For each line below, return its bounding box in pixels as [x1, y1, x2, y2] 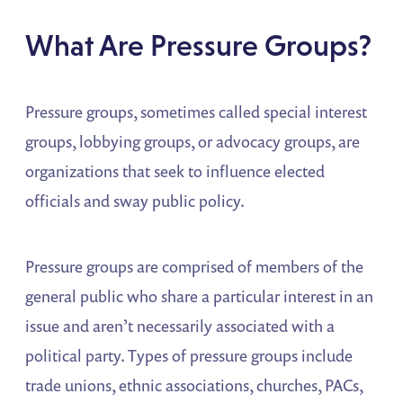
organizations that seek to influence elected [25, 160, 326, 183]
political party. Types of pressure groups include [25, 345, 354, 367]
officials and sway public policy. [25, 190, 246, 212]
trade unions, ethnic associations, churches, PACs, [25, 374, 363, 397]
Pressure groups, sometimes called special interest [25, 101, 368, 123]
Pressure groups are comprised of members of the [25, 255, 364, 278]
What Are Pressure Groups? [25, 29, 372, 63]
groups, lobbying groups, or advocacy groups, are [25, 130, 361, 153]
